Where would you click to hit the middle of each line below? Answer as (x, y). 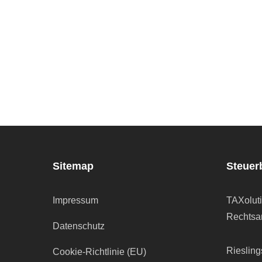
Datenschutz (79, 226)
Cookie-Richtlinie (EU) (99, 252)
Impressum (75, 201)
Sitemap (73, 166)
